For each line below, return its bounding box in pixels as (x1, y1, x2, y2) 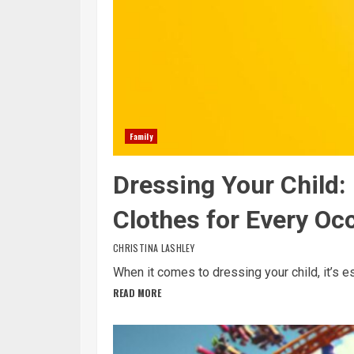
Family (130, 130, 153, 142)
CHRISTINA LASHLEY (113, 241, 195, 254)
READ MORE (113, 286, 161, 299)
